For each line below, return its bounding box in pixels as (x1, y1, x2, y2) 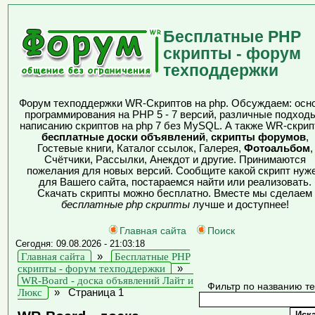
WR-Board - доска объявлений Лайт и (21, 275, 193, 286)
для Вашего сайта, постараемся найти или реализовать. (38, 176, 311, 188)
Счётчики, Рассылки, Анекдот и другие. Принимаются (44, 154, 306, 165)
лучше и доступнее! (189, 199, 289, 210)
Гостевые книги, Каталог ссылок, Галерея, (37, 143, 244, 154)
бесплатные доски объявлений (41, 131, 205, 143)
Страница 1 (68, 287, 124, 298)
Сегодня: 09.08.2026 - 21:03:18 (15, 238, 145, 249)
